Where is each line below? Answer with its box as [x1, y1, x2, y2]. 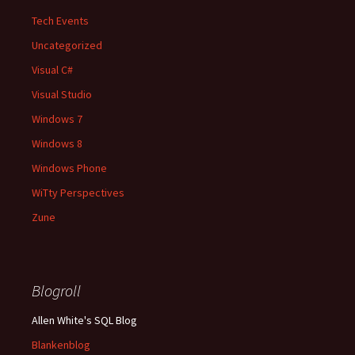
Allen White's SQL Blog [32, 313, 137, 327]
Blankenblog [32, 338, 90, 352]
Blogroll [32, 281, 81, 300]
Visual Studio [32, 87, 92, 101]
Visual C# [32, 63, 73, 77]
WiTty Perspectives [32, 185, 124, 200]
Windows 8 [32, 136, 82, 151]
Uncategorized [32, 38, 102, 52]
